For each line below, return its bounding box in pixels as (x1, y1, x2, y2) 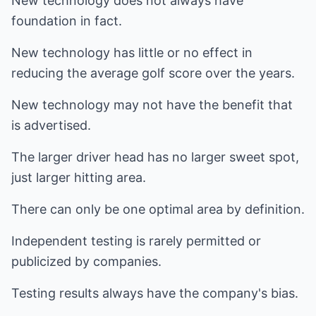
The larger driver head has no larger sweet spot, (11, 150, 299, 164)
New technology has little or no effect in (11, 45, 253, 60)
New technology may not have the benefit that (11, 97, 293, 112)
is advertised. (11, 118, 91, 133)
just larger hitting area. (11, 170, 146, 185)
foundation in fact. (11, 13, 122, 28)
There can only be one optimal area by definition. (11, 202, 305, 217)
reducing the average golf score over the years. (11, 66, 295, 80)
